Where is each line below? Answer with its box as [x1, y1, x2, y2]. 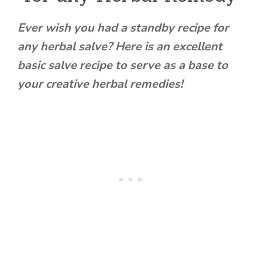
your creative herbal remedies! [18, 75, 183, 92]
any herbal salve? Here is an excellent [18, 38, 222, 54]
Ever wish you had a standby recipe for [18, 19, 229, 36]
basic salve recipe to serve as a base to [18, 57, 228, 73]
